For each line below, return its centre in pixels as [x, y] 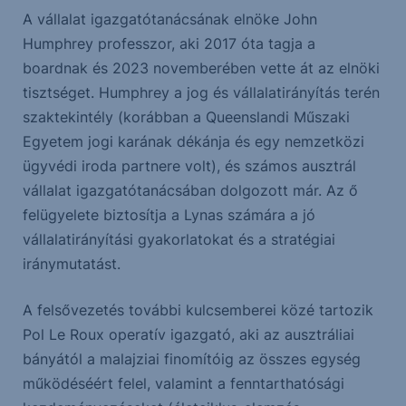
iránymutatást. [71, 264]
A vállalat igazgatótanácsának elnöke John [169, 19]
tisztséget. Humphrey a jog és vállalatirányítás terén [201, 93]
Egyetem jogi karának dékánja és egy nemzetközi [193, 142]
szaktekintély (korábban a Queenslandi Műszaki [186, 117]
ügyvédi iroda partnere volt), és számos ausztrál [189, 166]
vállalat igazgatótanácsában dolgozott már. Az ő [190, 191]
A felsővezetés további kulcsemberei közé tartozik [198, 310]
